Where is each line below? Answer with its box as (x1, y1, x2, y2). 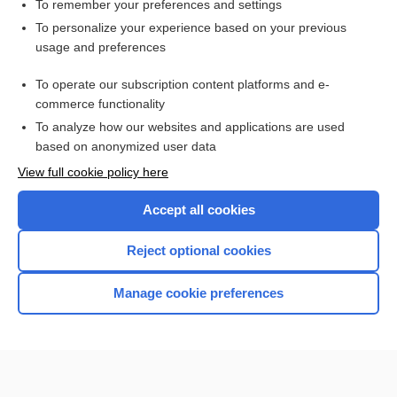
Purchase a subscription (134, 193, 263, 206)
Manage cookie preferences (113, 285, 284, 300)
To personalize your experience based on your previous (35, 20, 346, 35)
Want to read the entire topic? (55, 150, 342, 173)
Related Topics (18, 18, 116, 35)
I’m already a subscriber (134, 231, 263, 244)
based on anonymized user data (35, 139, 216, 153)
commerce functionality (35, 97, 165, 111)
